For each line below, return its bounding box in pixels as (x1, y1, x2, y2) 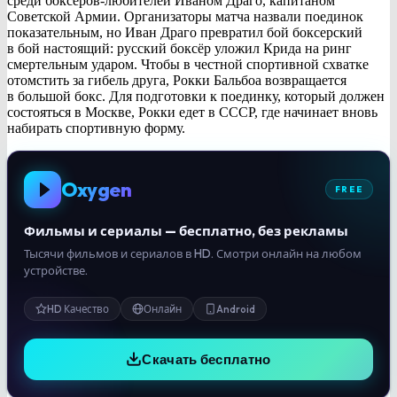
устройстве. (24, 262, 88, 277)
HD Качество (47, 301, 109, 315)
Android (216, 301, 255, 315)
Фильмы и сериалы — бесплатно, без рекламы (24, 222, 348, 239)
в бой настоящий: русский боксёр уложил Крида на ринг (7, 40, 352, 56)
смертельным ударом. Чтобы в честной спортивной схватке (7, 56, 369, 72)
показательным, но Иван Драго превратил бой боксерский (7, 24, 362, 40)
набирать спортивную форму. (7, 120, 185, 136)
